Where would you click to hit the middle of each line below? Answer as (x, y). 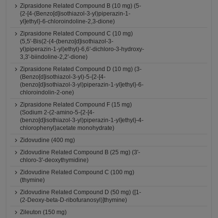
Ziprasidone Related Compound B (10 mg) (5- (81, 6)
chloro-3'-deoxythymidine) (54, 160)
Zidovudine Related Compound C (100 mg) (77, 172)
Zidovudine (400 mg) (48, 140)
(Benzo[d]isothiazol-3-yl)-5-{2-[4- (63, 77)
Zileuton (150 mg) (44, 212)
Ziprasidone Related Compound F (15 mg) (76, 105)
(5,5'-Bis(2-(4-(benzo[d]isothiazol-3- (67, 41)
